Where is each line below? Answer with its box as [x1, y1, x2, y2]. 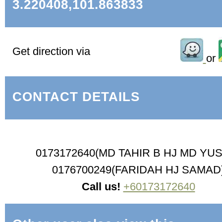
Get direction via [12, 45, 90, 57]
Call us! [81, 180, 120, 193]
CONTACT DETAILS [12, 90, 140, 104]
